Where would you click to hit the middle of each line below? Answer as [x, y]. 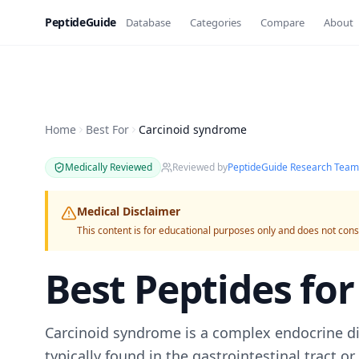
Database [148, 22]
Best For [107, 129]
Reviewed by [200, 167]
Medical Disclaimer [129, 211]
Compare [282, 22]
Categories [215, 22]
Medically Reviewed [109, 167]
